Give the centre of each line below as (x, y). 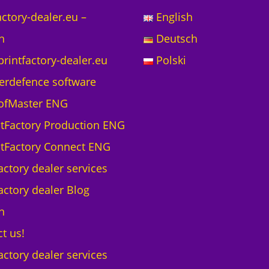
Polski (171, 60)
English (175, 17)
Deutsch (177, 38)
